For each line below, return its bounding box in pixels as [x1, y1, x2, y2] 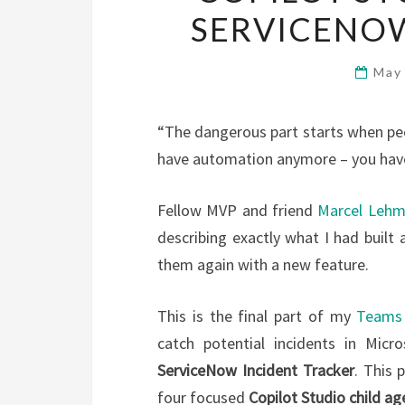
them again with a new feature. [157, 254, 369, 276]
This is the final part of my [157, 306, 357, 327]
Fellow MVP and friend [157, 200, 318, 221]
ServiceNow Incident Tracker [157, 360, 354, 381]
